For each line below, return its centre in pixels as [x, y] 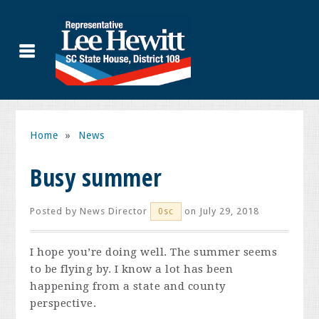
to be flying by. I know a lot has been [132, 269]
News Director [114, 211]
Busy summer [96, 177]
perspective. [63, 303]
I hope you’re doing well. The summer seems [154, 252]
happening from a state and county [128, 286]
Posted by [55, 211]
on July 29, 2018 [221, 211]
